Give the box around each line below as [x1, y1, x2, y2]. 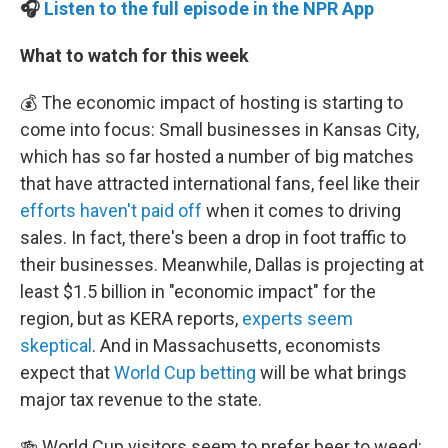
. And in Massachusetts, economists [92, 334, 381, 356]
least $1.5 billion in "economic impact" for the [20, 280, 376, 302]
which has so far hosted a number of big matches [20, 145, 414, 167]
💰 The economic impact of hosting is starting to [20, 91, 403, 113]
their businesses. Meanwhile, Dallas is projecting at [20, 253, 424, 275]
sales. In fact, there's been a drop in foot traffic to [20, 226, 406, 248]
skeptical [20, 334, 92, 356]
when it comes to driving [202, 199, 401, 221]
